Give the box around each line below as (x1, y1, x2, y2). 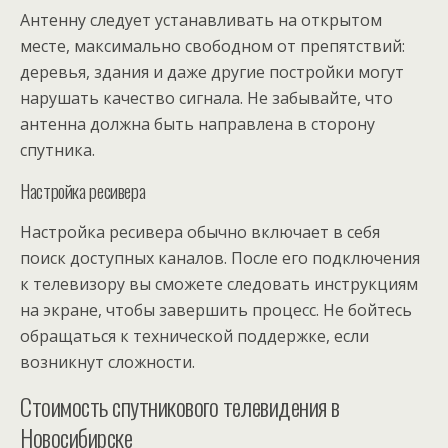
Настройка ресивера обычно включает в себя (20, 220, 380, 243)
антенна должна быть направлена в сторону (20, 112, 375, 135)
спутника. (20, 138, 95, 161)
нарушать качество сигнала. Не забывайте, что (20, 86, 393, 109)
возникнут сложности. (20, 350, 195, 373)
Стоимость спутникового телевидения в (20, 387, 340, 424)
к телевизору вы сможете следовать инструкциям (20, 272, 418, 295)
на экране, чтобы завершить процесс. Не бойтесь (20, 298, 412, 321)
